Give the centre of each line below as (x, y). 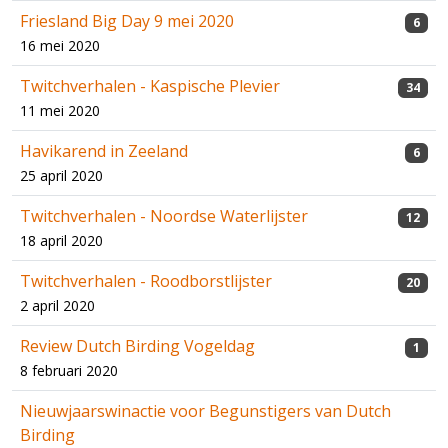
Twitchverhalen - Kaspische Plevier (150, 86)
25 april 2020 (61, 176)
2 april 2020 (57, 306)
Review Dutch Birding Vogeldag (137, 346)
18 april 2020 (61, 241)
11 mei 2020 (60, 111)
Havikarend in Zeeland (104, 151)
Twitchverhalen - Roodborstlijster (146, 281)
